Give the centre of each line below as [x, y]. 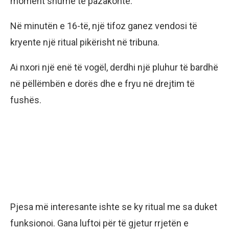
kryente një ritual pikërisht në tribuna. [85, 42]
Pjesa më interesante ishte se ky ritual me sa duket [114, 207]
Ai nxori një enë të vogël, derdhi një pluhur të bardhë [114, 67]
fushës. [26, 100]
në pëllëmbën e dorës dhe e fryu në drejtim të [102, 83]
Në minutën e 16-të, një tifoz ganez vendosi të [104, 26]
